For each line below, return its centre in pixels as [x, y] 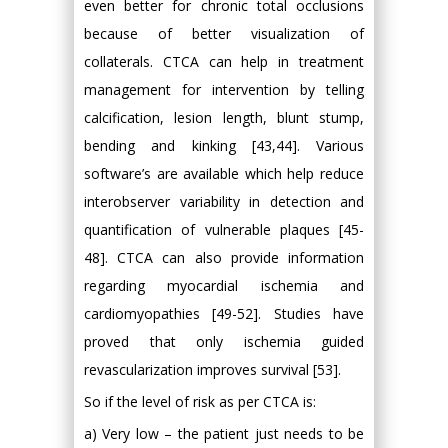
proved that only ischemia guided [224, 341]
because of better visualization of [224, 33]
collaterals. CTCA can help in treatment [224, 61]
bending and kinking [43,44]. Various [224, 145]
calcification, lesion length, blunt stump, [224, 117]
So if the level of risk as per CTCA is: [200, 401]
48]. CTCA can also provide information [224, 257]
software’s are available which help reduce [224, 173]
